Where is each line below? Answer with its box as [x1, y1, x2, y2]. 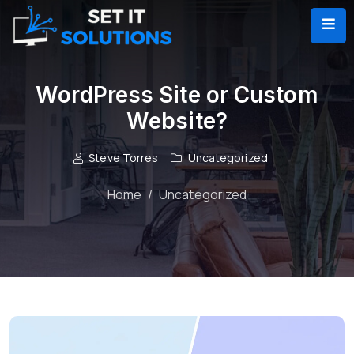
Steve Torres [88, 150, 159, 165]
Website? [126, 107, 228, 134]
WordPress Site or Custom [36, 81, 318, 108]
